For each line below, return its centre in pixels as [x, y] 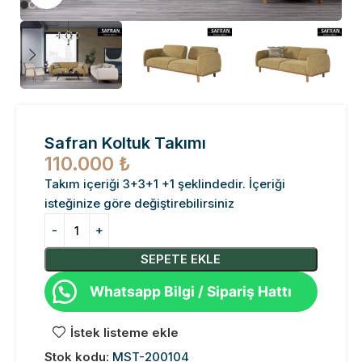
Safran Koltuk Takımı [125, 143]
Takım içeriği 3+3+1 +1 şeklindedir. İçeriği [165, 184]
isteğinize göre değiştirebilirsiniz [139, 203]
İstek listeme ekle [124, 333]
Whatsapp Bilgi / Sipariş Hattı [191, 291]
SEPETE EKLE [181, 259]
